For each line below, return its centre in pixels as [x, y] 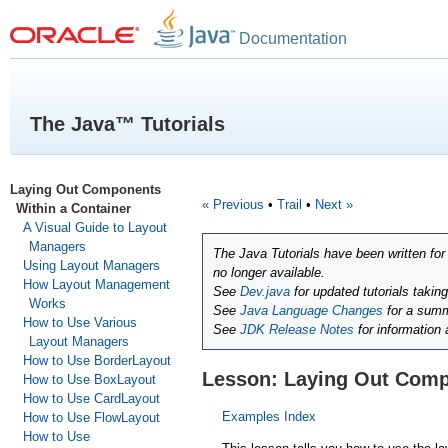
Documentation [293, 38]
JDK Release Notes [297, 330]
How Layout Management [96, 284]
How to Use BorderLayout [96, 360]
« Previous [233, 204]
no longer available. [269, 273]
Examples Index [269, 416]
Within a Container [74, 208]
